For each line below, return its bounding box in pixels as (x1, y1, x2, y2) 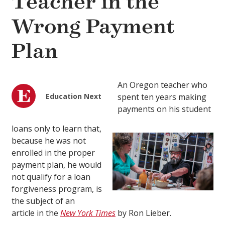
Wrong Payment (12, 15, 175, 39)
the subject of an (12, 195, 75, 207)
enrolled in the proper (12, 147, 95, 159)
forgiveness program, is (12, 183, 102, 195)
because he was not (12, 135, 86, 147)
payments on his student (117, 103, 211, 115)
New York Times (60, 207, 116, 219)
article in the (12, 207, 60, 219)
